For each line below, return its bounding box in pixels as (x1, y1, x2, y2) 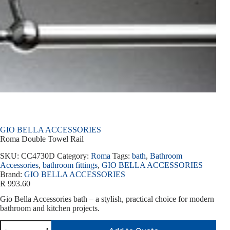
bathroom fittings (43, 160, 98, 169)
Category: (57, 151, 91, 160)
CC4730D (21, 151, 55, 160)
